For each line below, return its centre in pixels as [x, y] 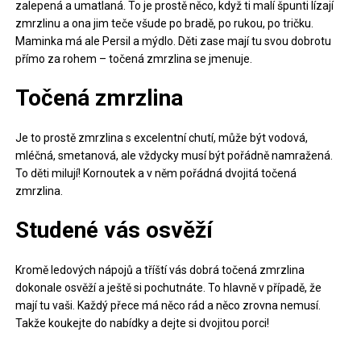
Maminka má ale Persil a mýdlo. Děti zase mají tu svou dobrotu [174, 41]
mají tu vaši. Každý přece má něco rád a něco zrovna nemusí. [168, 305]
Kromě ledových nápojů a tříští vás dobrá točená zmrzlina [160, 270]
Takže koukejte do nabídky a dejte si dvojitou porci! [143, 323]
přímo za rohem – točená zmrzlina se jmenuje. [134, 59]
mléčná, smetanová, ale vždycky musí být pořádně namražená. [174, 156]
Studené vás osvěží [114, 230]
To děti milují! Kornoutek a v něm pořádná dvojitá [139, 173]
